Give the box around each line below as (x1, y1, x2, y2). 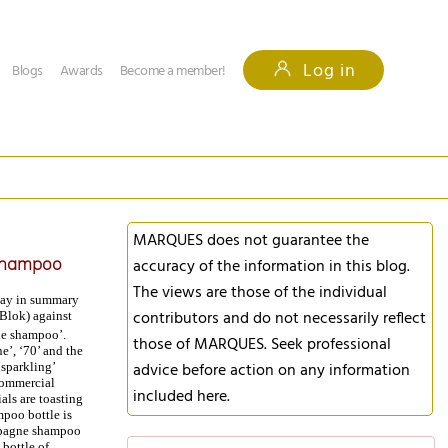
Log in (292, 57, 356, 86)
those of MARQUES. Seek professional (133, 332, 391, 358)
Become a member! (119, 60, 226, 83)
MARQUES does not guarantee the (133, 228, 369, 254)
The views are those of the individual (133, 280, 387, 306)
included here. (133, 384, 230, 410)
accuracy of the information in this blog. (133, 254, 410, 280)
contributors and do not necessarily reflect (133, 306, 426, 332)
